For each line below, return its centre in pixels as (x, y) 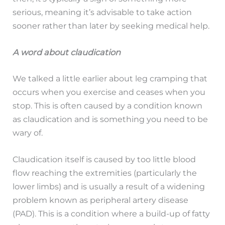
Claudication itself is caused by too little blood (104, 159)
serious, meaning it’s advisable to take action (102, 12)
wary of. (28, 132)
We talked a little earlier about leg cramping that (110, 78)
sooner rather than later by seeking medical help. (111, 26)
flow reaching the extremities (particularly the (105, 173)
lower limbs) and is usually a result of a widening (109, 187)
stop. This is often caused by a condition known (108, 105)
